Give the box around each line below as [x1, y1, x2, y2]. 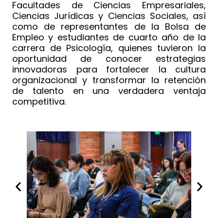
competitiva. [12, 95, 66, 108]
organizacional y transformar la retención [12, 74, 206, 87]
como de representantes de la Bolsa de [12, 20, 206, 33]
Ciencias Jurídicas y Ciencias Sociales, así [12, 10, 206, 22]
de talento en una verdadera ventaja [12, 85, 206, 97]
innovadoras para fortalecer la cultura [12, 63, 206, 76]
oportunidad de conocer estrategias [12, 53, 206, 65]
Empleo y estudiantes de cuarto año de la [12, 31, 206, 44]
